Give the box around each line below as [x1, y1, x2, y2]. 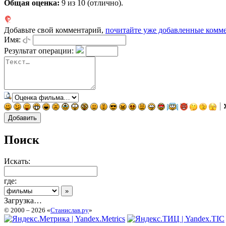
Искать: [4, 156, 30, 165]
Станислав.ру [50, 206, 89, 214]
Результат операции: [4, 46, 74, 55]
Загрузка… [4, 196, 42, 205]
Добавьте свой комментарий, [4, 25, 105, 34]
